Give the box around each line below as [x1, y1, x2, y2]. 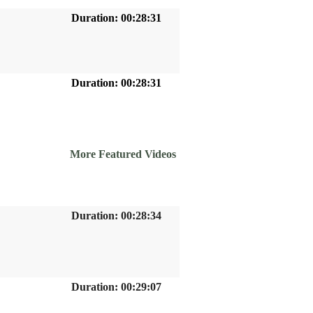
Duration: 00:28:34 [71, 210, 161, 221]
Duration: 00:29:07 [71, 281, 161, 293]
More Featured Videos [70, 148, 176, 160]
